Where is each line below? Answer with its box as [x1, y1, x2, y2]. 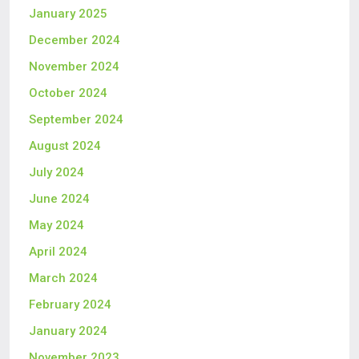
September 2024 [29, 112, 123, 127]
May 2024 [29, 218, 84, 232]
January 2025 [29, 6, 107, 21]
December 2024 [29, 33, 120, 47]
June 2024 [29, 192, 90, 206]
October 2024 [29, 86, 107, 100]
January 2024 [29, 324, 107, 338]
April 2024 [29, 244, 87, 259]
